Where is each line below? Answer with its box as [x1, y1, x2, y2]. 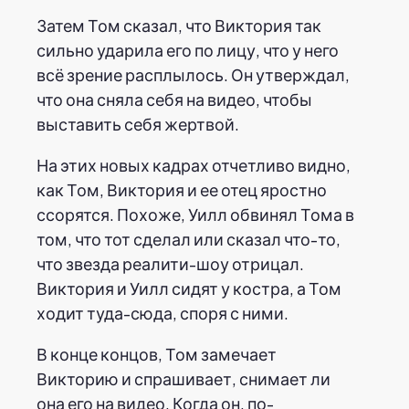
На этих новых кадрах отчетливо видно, [37, 153, 351, 175]
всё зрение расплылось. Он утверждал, [37, 63, 350, 85]
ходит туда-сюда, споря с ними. [37, 301, 288, 323]
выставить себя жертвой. [37, 112, 239, 134]
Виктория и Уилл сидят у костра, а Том [37, 277, 341, 299]
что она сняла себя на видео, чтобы [37, 88, 312, 110]
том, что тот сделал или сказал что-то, [37, 227, 341, 249]
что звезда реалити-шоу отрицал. [37, 252, 304, 274]
